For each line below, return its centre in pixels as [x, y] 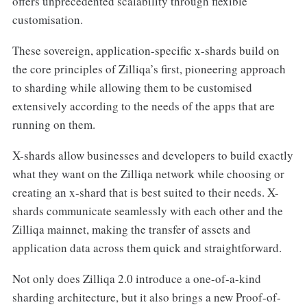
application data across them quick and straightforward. [147, 248]
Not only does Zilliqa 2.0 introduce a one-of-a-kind [136, 279]
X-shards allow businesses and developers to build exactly [152, 156]
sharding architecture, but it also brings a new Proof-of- [146, 297]
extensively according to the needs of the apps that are [143, 106]
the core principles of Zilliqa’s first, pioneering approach [149, 69]
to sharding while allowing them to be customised [132, 88]
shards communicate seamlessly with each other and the [147, 211]
